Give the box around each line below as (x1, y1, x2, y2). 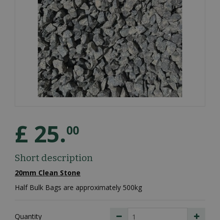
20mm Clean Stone (15, 168, 81, 177)
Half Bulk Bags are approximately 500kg (15, 183, 142, 192)
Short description (15, 152, 93, 164)
